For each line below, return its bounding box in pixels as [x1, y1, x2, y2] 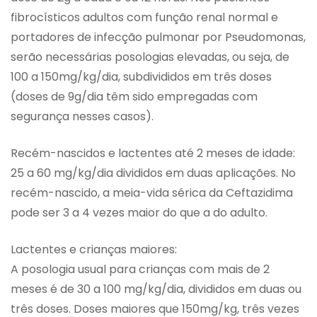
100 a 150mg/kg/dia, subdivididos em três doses [11, 69, 272, 86]
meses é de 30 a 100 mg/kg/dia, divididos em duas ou [11, 281, 301, 298]
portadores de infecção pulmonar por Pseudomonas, [11, 29, 306, 46]
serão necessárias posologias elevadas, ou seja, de [11, 49, 289, 66]
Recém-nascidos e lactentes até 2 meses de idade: [11, 145, 295, 162]
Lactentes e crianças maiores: [11, 241, 177, 258]
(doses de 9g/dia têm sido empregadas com [11, 88, 258, 105]
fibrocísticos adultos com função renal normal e [11, 9, 278, 26]
